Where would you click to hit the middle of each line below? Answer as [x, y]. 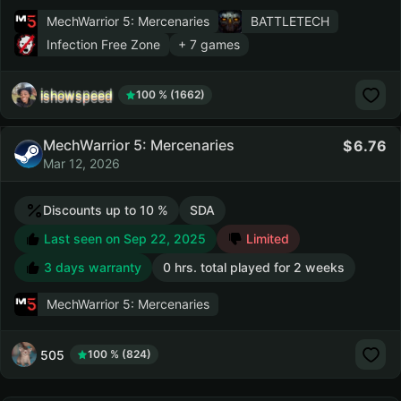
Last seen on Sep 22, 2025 [123, 239]
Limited [266, 239]
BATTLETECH [290, 21]
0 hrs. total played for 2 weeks [254, 267]
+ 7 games [209, 44]
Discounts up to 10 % [106, 210]
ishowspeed [77, 95]
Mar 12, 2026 [81, 163]
